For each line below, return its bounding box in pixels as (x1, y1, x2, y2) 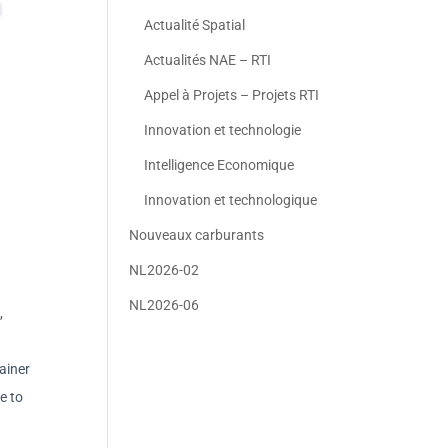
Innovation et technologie (144, 122, 302, 138)
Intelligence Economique (144, 157, 295, 173)
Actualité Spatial (144, 17, 246, 33)
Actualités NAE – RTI (144, 52, 272, 68)
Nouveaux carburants (129, 227, 265, 243)
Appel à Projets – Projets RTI (144, 87, 320, 103)
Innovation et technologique (144, 192, 318, 208)
